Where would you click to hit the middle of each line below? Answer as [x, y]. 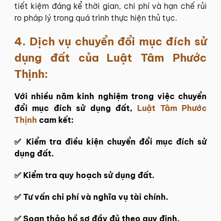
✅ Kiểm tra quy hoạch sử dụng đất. [84, 175]
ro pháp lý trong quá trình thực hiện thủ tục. [96, 18]
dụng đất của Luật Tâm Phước [110, 58]
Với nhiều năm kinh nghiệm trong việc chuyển [110, 96]
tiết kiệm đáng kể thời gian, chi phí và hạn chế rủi [110, 6]
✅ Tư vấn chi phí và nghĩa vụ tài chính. [91, 197]
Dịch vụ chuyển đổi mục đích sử [118, 41]
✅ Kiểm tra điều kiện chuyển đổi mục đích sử [110, 142]
